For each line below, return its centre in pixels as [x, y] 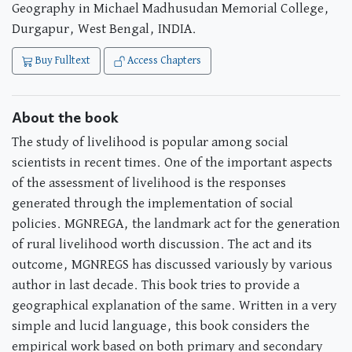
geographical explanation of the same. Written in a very [174, 306]
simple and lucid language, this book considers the [161, 326]
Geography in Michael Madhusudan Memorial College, [170, 9]
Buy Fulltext [62, 60]
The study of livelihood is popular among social [150, 142]
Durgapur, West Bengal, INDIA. [104, 29]
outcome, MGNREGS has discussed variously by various [172, 265]
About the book [65, 117]
